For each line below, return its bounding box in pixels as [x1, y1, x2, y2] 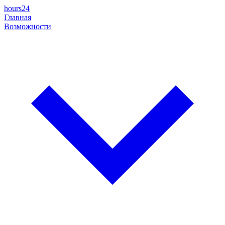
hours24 [4, 4, 30, 13]
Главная [4, 13, 31, 22]
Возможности [4, 22, 51, 31]
